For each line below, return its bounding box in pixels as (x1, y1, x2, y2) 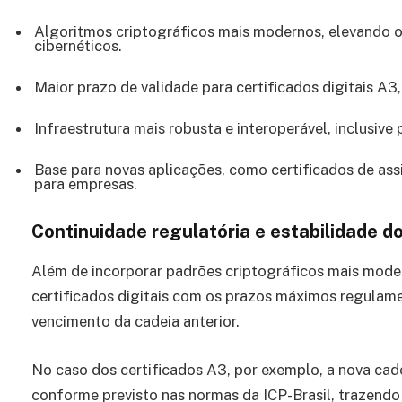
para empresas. (34, 175, 137, 194)
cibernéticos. (34, 37, 122, 56)
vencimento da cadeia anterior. (31, 311, 240, 330)
